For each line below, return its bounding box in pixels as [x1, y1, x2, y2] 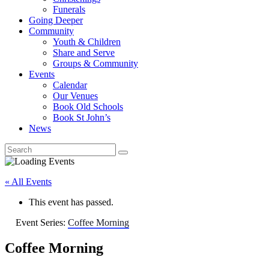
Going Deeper [29, 15, 83, 26]
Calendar [53, 80, 87, 91]
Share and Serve [53, 47, 115, 58]
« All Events [5, 177, 52, 187]
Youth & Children [53, 37, 121, 47]
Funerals [53, 4, 85, 15]
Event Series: [16, 217, 68, 228]
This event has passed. [29, 197, 113, 208]
